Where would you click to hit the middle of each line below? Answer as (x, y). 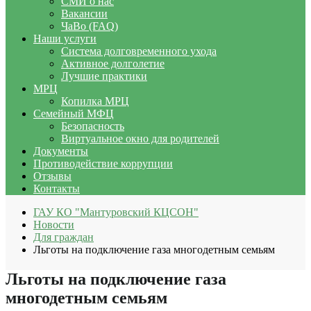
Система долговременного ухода (139, 51)
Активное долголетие (113, 63)
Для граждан (64, 237)
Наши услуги (65, 38)
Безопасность (93, 126)
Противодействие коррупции (103, 163)
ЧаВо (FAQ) (90, 26)
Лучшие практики (104, 76)
